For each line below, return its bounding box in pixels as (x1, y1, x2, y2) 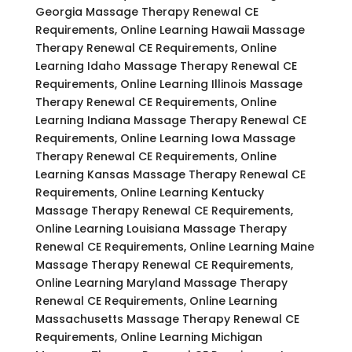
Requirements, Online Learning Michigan (35, 328, 262, 345)
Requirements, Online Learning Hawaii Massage (35, 21, 305, 38)
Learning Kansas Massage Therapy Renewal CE (35, 166, 306, 182)
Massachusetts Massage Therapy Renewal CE (35, 310, 299, 327)
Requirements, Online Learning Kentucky (35, 184, 264, 200)
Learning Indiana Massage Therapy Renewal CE (35, 112, 306, 128)
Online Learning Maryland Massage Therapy (35, 274, 288, 291)
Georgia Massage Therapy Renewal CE (35, 3, 258, 20)
